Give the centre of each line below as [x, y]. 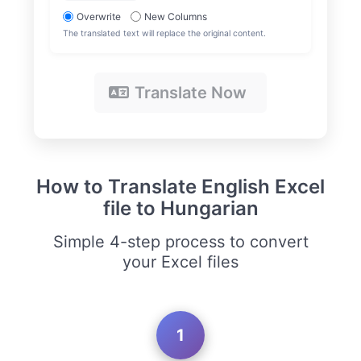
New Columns [176, 16]
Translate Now [191, 92]
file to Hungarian [180, 209]
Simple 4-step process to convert [180, 242]
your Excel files [180, 262]
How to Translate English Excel [180, 187]
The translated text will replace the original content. [165, 33]
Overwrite [99, 16]
